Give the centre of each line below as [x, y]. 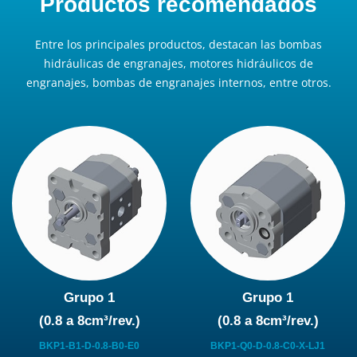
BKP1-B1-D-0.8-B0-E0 [89, 345]
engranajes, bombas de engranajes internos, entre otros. [178, 82]
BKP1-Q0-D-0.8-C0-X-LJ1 [268, 345]
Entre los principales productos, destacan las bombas [178, 44]
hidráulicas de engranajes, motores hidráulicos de [178, 63]
